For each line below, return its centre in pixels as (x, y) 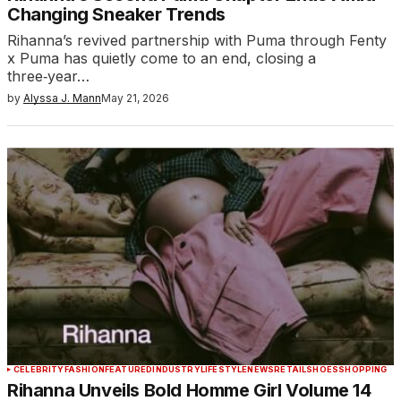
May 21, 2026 (135, 98)
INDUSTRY (176, 370)
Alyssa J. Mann (62, 98)
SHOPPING (363, 370)
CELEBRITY (39, 370)
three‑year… (48, 77)
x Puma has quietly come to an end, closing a (162, 59)
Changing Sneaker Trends (116, 15)
